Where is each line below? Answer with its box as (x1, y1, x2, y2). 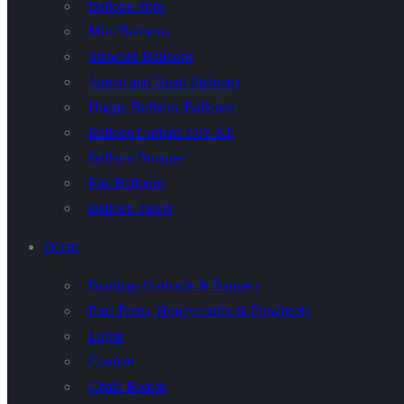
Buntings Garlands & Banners (88, 278, 260, 293)
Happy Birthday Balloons (88, 99, 234, 115)
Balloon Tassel (88, 200, 172, 216)
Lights (88, 328, 124, 344)
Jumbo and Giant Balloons (88, 74, 240, 89)
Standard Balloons (88, 49, 193, 64)
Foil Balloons (88, 175, 165, 190)
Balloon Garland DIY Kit (88, 124, 234, 140)
